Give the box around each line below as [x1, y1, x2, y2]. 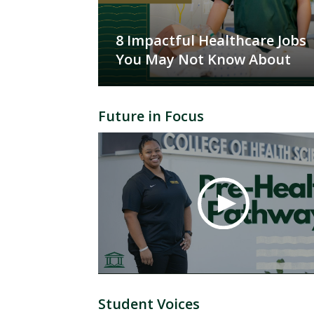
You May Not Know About [116, 50, 291, 69]
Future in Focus [98, 107, 204, 126]
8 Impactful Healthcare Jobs [116, 31, 306, 50]
